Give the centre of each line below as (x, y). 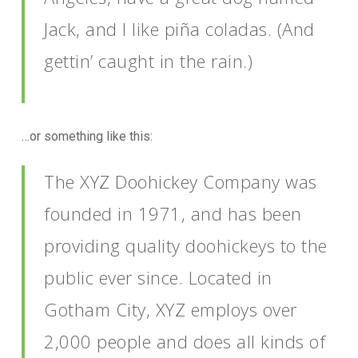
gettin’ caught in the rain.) (149, 61)
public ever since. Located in (158, 277)
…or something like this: (87, 136)
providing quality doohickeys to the (186, 245)
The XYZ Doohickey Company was (181, 181)
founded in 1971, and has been (173, 213)
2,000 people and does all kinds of (185, 341)
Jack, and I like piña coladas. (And (179, 29)
